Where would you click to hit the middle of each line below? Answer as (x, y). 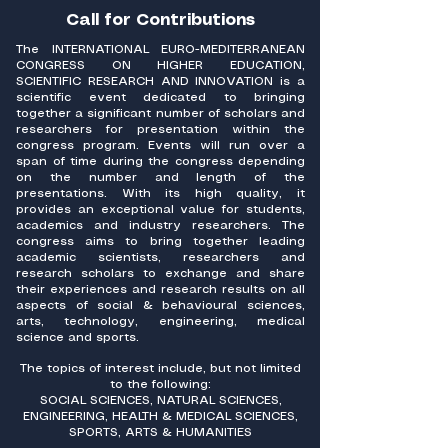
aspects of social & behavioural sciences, (160, 305)
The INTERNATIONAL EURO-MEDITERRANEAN (160, 49)
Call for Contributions (160, 20)
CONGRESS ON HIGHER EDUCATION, (160, 65)
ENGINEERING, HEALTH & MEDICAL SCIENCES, (160, 416)
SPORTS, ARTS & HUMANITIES (160, 432)
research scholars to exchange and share (160, 273)
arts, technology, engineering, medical (160, 321)
